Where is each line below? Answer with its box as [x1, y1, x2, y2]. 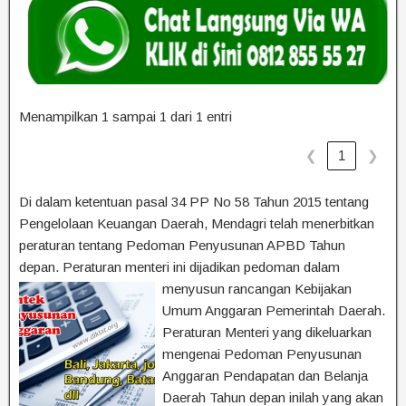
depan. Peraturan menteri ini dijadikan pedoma [19, 259, 293, 275]
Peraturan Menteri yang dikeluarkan [162, 324, 372, 340]
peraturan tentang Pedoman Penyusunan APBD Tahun [19, 237, 345, 253]
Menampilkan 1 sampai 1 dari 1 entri [19, 108, 232, 124]
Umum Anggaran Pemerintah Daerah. [162, 303, 385, 318]
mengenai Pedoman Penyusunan [162, 346, 362, 362]
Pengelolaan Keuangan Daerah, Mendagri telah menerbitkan [19, 216, 374, 231]
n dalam [293, 259, 340, 275]
